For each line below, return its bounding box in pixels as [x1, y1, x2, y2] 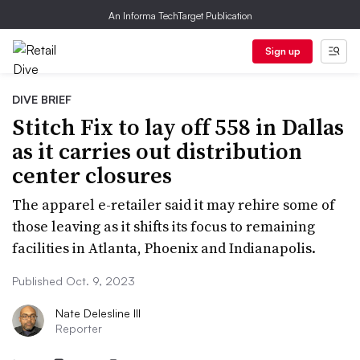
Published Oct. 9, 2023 [12, 274, 135, 288]
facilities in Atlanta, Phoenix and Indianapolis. [12, 238, 316, 258]
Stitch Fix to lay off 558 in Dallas [12, 112, 344, 142]
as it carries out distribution [12, 136, 302, 166]
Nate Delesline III [55, 306, 141, 320]
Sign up [264, 45, 301, 57]
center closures [12, 160, 172, 190]
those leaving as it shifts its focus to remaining [12, 216, 315, 236]
